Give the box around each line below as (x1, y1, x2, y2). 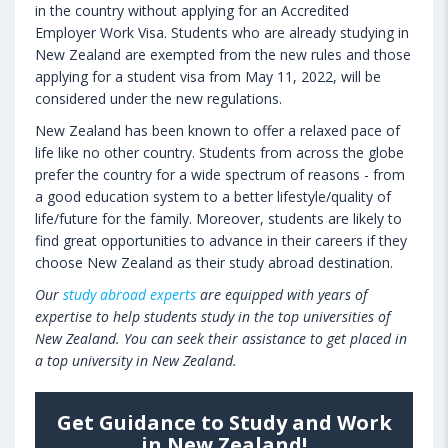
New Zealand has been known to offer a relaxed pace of (35, 120, 400, 140)
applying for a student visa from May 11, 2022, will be (35, 66, 381, 86)
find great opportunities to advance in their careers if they (35, 230, 407, 250)
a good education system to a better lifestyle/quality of (35, 186, 391, 206)
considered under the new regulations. (35, 88, 282, 108)
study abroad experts (63, 284, 196, 304)
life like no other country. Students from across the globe (35, 142, 404, 162)
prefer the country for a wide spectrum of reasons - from (35, 164, 405, 184)
